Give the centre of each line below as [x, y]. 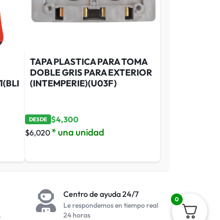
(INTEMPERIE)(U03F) [73, 83]
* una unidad [78, 132]
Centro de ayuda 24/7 [101, 194]
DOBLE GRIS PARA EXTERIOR [91, 72]
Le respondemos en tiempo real [111, 205]
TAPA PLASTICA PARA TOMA [89, 61]
